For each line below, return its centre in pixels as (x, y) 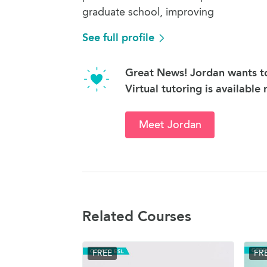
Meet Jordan (170, 125)
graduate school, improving (148, 12)
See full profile (118, 38)
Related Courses (137, 216)
